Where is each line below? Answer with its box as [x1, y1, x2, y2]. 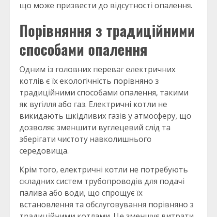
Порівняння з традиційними [19, 19, 195, 42]
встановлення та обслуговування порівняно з [19, 199, 194, 210]
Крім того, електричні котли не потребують [19, 164, 188, 175]
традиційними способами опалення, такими [19, 87, 188, 98]
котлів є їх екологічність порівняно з [19, 76, 159, 87]
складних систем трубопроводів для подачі [19, 176, 185, 187]
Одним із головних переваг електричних [19, 64, 175, 75]
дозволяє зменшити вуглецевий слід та [19, 122, 170, 133]
